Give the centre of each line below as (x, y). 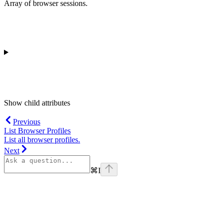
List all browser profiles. (42, 139)
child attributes (47, 103)
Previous (27, 121)
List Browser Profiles (37, 130)
